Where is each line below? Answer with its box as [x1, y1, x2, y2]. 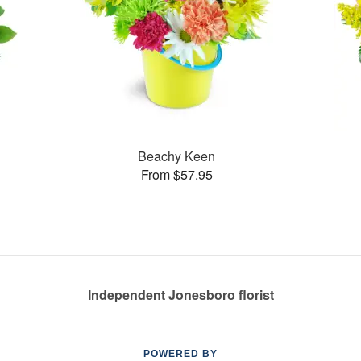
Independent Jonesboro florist [87, 285, 274, 304]
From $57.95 [140, 164, 213, 184]
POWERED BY [143, 348, 218, 359]
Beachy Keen [138, 146, 216, 165]
